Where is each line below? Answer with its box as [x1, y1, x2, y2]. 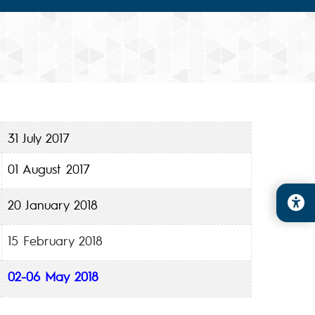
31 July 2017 [8, 129, 70, 146]
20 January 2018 [8, 196, 98, 212]
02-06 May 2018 [8, 268, 98, 284]
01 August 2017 [8, 160, 90, 176]
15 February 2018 [8, 232, 103, 248]
